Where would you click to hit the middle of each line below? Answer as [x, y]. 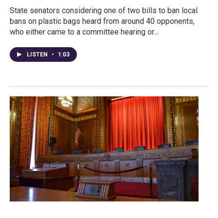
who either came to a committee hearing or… [84, 32]
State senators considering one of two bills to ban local [104, 10]
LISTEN [38, 54]
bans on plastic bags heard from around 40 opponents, [102, 21]
